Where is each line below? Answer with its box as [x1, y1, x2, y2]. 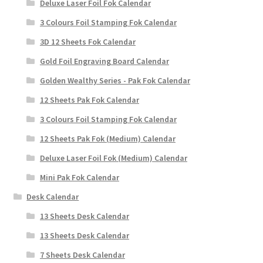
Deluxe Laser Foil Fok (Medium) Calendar [39, 152, 187, 163]
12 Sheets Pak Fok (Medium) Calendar [39, 133, 176, 144]
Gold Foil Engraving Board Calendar [39, 55, 169, 66]
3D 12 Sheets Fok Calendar [39, 36, 136, 47]
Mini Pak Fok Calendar [39, 171, 119, 183]
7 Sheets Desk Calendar [39, 249, 125, 260]
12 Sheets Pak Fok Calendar [39, 94, 139, 105]
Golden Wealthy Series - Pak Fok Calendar [39, 75, 190, 86]
